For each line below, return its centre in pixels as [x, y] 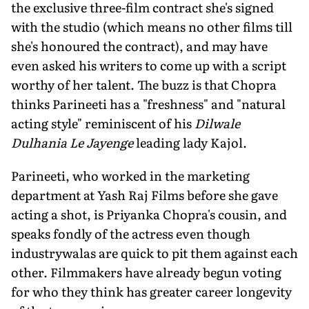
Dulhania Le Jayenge [72, 142]
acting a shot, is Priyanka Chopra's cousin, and [149, 214]
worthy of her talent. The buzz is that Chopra [144, 84]
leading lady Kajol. [190, 142]
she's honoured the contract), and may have [139, 46]
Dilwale [217, 123]
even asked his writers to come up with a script [149, 65]
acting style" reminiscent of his [103, 123]
